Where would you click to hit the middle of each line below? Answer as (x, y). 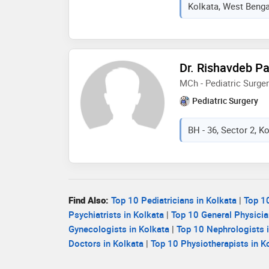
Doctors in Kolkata (106, 243)
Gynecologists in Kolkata (119, 228)
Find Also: (89, 200)
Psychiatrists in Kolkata (116, 214)
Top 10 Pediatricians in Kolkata (174, 200)
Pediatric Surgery (225, 100)
